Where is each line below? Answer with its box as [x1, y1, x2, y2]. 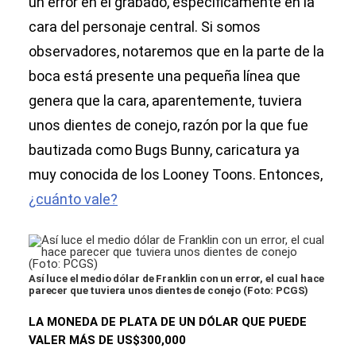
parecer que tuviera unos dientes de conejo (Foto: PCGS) [29, 284, 309, 297]
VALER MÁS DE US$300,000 [29, 333, 186, 348]
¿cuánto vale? [29, 191, 118, 208]
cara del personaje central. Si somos [29, 18, 261, 36]
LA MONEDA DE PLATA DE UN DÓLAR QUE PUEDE [29, 315, 307, 330]
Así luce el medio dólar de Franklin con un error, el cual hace [29, 273, 325, 285]
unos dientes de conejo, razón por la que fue [29, 117, 308, 134]
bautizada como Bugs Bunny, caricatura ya [29, 141, 300, 159]
